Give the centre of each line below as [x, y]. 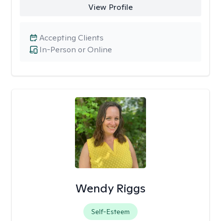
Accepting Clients [72, 38]
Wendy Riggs [110, 188]
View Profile [110, 7]
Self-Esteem [110, 212]
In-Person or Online [76, 50]
